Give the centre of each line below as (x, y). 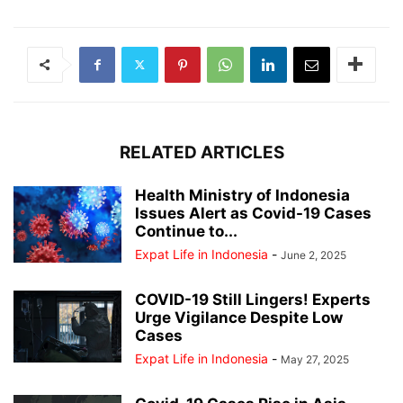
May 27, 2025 (315, 359)
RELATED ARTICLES (201, 152)
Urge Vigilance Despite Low (239, 317)
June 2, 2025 (313, 255)
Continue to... (186, 231)
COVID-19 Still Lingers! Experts (253, 299)
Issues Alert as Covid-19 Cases (253, 213)
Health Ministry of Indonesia (242, 195)
